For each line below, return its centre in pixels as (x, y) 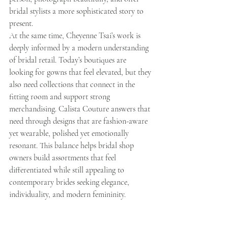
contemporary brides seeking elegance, (70, 182)
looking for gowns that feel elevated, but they (81, 72)
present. (21, 23)
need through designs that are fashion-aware (79, 121)
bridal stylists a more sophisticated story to (77, 11)
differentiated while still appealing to (68, 170)
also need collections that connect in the (73, 84)
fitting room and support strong (61, 96)
